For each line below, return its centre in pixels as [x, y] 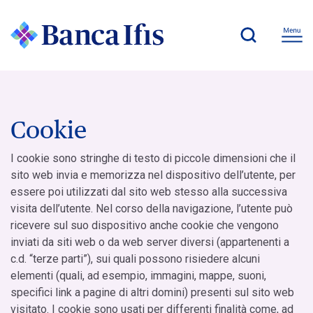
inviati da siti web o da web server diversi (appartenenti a [150, 242]
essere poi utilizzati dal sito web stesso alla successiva [149, 191]
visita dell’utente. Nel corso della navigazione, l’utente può [152, 208]
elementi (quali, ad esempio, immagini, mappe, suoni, [138, 275]
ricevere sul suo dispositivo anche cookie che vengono [145, 225]
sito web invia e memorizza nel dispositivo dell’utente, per [153, 175]
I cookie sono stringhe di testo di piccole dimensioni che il [153, 158]
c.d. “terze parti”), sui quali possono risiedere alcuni [135, 259]
